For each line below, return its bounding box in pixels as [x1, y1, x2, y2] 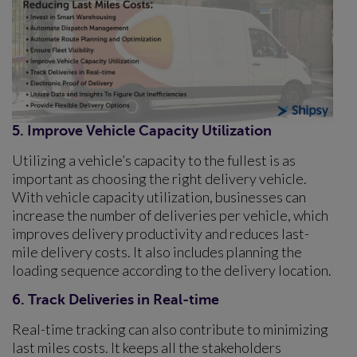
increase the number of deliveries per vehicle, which [12, 206, 328, 224]
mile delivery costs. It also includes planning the [12, 242, 302, 261]
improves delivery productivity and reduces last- [12, 224, 309, 242]
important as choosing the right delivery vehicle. [12, 169, 307, 187]
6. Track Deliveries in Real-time [12, 291, 219, 308]
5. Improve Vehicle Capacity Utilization [12, 122, 272, 139]
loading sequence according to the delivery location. [12, 261, 331, 279]
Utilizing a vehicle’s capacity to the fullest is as [12, 151, 296, 169]
